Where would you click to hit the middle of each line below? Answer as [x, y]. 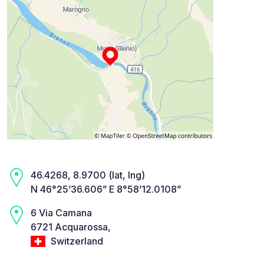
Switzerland [76, 241]
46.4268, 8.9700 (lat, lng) [88, 175]
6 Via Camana [61, 213]
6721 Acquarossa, [71, 227]
